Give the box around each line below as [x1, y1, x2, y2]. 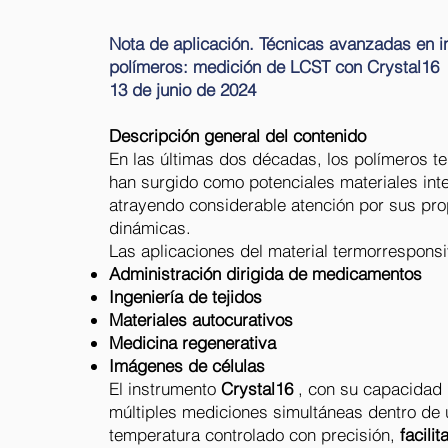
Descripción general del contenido [109, 125, 366, 146]
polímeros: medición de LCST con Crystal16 [109, 56, 439, 77]
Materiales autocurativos [109, 309, 293, 330]
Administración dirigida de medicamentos [109, 263, 422, 284]
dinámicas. [109, 217, 196, 238]
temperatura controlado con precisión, [109, 424, 400, 445]
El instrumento [109, 378, 221, 399]
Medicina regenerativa [109, 332, 276, 353]
